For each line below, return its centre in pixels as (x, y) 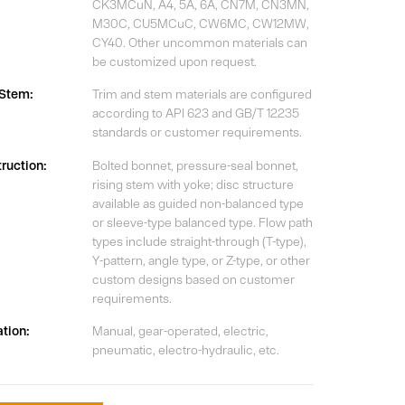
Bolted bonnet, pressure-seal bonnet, (195, 165)
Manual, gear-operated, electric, (180, 331)
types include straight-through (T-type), (199, 241)
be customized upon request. (174, 62)
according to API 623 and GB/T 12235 (195, 113)
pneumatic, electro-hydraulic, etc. (185, 350)
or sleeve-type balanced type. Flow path (202, 222)
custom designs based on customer (193, 279)
